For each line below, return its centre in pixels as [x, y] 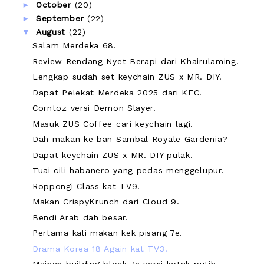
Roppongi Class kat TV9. [86, 186]
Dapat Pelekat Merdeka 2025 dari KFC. [117, 92]
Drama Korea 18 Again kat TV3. [100, 248]
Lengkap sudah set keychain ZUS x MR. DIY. [127, 77]
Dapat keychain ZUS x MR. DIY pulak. [113, 155]
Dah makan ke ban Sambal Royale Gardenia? [130, 139]
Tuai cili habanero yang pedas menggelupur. [128, 171]
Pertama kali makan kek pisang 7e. [108, 233]
